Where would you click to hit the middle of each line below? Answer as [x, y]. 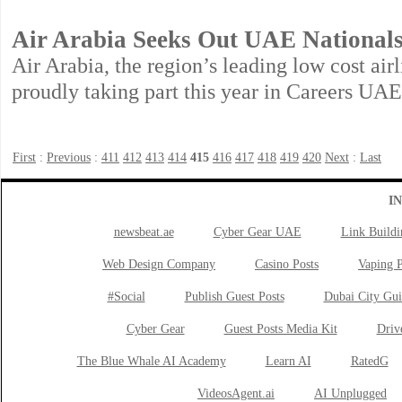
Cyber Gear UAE [257, 232]
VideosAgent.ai [236, 393]
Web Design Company [159, 264]
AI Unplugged [350, 393]
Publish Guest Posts [234, 297]
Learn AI [288, 361]
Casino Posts [287, 264]
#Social [126, 297]
